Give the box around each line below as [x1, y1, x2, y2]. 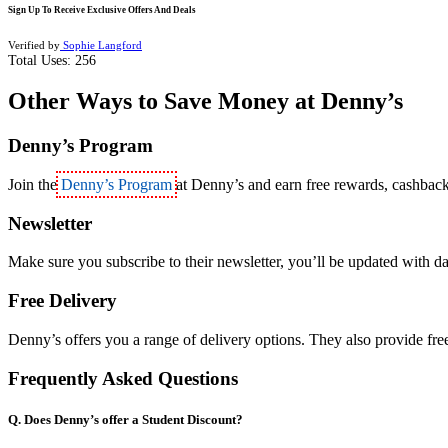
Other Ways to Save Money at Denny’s [8, 88, 403, 115]
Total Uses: [8, 52, 75, 68]
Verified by [8, 38, 60, 51]
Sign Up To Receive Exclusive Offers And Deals [8, 5, 196, 16]
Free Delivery [8, 290, 117, 312]
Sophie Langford [60, 38, 142, 51]
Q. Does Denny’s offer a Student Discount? [8, 411, 243, 427]
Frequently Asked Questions [8, 367, 238, 389]
